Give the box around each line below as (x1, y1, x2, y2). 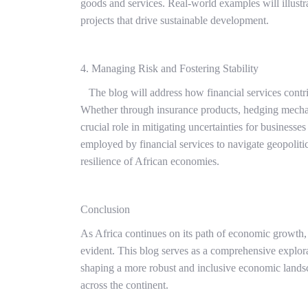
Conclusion (80, 203, 130, 216)
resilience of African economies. (80, 155, 219, 168)
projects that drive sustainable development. (80, 14, 269, 27)
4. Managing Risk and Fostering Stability (80, 63, 258, 75)
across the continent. (80, 279, 168, 291)
